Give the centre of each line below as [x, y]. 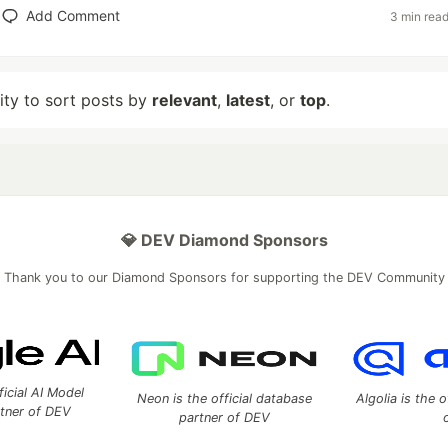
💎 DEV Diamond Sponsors [224, 240]
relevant [184, 100]
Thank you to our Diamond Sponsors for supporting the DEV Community [224, 277]
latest [248, 100]
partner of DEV [224, 417]
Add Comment [72, 15]
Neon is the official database [224, 398]
